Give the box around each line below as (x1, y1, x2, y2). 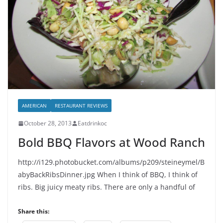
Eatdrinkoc (78, 119, 107, 128)
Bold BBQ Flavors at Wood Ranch (18, 134, 205, 151)
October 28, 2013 (24, 119, 72, 128)
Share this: (18, 207, 49, 216)
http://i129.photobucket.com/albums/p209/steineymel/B (18, 157, 205, 167)
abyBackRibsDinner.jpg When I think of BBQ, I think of (18, 170, 198, 180)
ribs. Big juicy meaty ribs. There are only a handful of (18, 182, 195, 192)
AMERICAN (22, 102, 47, 110)
